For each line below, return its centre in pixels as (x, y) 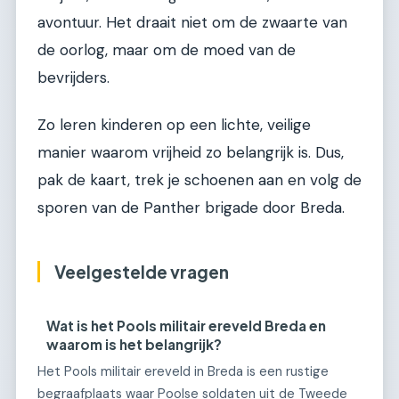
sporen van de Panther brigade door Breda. (191, 208)
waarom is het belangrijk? (134, 344)
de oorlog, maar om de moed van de (167, 49)
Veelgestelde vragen (142, 272)
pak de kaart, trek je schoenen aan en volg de (199, 180)
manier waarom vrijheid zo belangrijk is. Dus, (191, 153)
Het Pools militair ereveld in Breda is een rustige (183, 372)
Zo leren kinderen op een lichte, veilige (174, 125)
